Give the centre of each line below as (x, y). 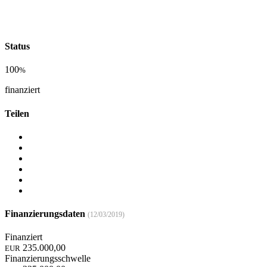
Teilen (17, 113)
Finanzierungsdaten (46, 214)
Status (17, 46)
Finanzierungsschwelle (48, 259)
